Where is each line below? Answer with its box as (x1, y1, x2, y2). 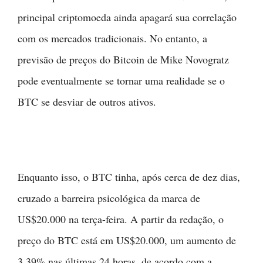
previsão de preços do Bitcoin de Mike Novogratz (18, 52, 229, 66)
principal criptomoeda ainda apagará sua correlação (18, 9, 237, 24)
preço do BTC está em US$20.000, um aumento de (18, 232, 236, 247)
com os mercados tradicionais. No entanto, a (18, 31, 207, 45)
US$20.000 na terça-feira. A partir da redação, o (18, 211, 224, 226)
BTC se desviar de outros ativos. (18, 94, 156, 109)
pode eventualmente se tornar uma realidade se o (18, 73, 225, 87)
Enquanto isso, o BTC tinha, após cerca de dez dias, (18, 169, 240, 184)
